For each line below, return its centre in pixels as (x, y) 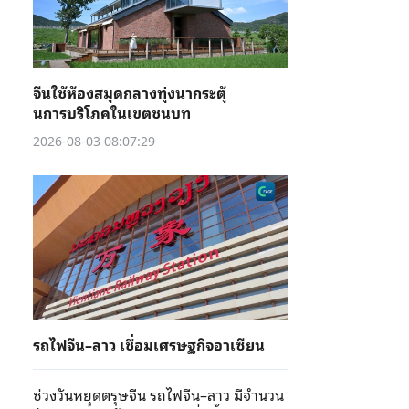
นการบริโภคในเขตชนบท (112, 112)
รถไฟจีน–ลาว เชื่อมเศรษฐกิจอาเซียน (149, 344)
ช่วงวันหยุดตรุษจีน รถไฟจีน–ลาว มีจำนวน (158, 394)
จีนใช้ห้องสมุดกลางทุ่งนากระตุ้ (130, 92)
